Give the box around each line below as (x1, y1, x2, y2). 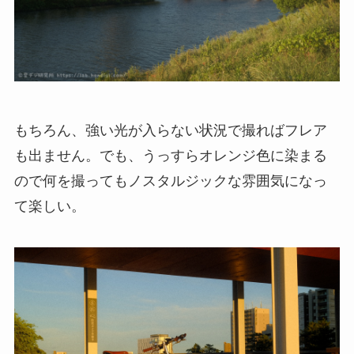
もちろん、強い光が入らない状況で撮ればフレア (13, 122, 327, 139)
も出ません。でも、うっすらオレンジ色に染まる (13, 148, 327, 164)
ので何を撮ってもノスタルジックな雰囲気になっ (13, 173, 327, 190)
